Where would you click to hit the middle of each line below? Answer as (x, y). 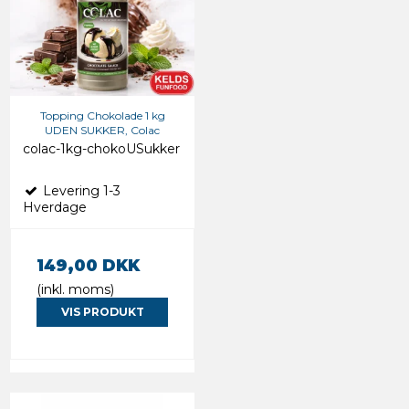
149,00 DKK (88, 265)
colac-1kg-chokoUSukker (101, 148)
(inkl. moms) (75, 289)
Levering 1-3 (80, 190)
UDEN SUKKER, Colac (102, 130)
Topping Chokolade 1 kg (102, 115)
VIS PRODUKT (102, 311)
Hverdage (55, 207)
